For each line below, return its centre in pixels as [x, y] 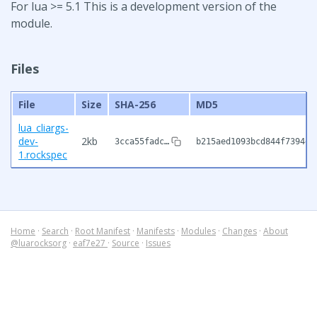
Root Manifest [103, 231]
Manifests [156, 231]
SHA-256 [135, 104]
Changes [240, 231]
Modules [198, 231]
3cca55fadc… [142, 141]
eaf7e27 [90, 243]
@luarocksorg [39, 243]
